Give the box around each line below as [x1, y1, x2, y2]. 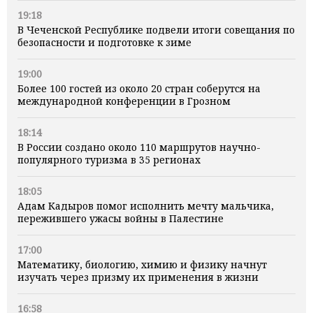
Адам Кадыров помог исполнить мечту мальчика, [17, 199, 274, 213]
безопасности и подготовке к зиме [17, 36, 191, 50]
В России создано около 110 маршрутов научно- [17, 140, 261, 154]
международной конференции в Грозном [17, 94, 231, 108]
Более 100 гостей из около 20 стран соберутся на [17, 82, 261, 96]
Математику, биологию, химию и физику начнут [17, 258, 267, 272]
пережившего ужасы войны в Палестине [17, 212, 224, 226]
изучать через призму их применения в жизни [17, 270, 259, 284]
